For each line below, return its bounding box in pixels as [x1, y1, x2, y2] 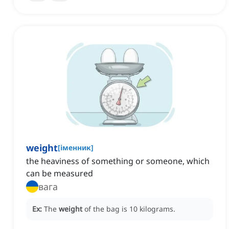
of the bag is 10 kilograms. [84, 204, 175, 214]
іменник [60, 143, 91, 153]
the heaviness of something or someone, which [26, 155, 210, 167]
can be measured [26, 168, 93, 179]
